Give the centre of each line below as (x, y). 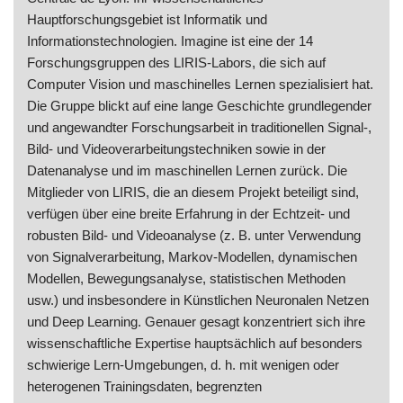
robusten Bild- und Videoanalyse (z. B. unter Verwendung (194, 236)
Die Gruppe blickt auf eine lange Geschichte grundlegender (199, 106)
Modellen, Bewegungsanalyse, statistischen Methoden (186, 279)
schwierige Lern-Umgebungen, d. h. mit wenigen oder (183, 365)
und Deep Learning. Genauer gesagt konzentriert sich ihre (196, 322)
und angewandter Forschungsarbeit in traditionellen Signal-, (199, 128)
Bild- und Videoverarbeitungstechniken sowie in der (176, 149)
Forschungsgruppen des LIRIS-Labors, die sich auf (176, 63)
